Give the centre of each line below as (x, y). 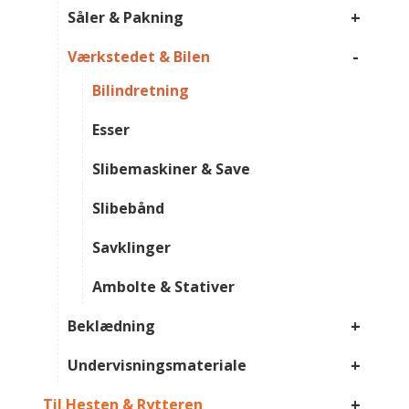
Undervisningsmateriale (157, 366)
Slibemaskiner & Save (171, 169)
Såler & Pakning (125, 18)
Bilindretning (140, 91)
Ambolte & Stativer (163, 287)
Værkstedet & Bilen (138, 57)
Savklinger (131, 248)
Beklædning (111, 326)
